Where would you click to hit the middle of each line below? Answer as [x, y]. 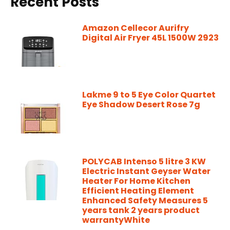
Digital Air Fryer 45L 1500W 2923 [150, 37]
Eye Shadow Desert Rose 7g [141, 104]
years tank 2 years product [141, 210]
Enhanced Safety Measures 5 [145, 200]
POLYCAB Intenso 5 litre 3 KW [144, 161]
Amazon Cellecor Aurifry [136, 28]
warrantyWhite [116, 220]
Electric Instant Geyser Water [146, 171]
